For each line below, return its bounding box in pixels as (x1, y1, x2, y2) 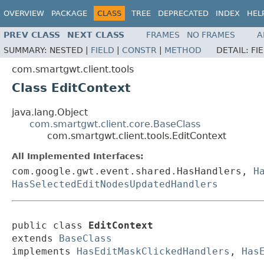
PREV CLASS (4, 30, 60, 40)
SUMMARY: (4, 45, 49, 55)
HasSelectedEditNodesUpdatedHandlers (12, 179, 218, 190)
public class (12, 220, 88, 232)
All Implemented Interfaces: (12, 151, 144, 161)
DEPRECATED (158, 9, 209, 18)
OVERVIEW (4, 9, 44, 18)
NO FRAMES (187, 30, 235, 40)
